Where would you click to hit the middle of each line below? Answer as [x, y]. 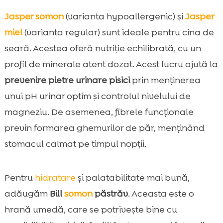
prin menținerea [165, 80]
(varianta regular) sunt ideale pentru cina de [118, 33]
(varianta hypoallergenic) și [124, 17]
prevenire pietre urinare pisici [67, 80]
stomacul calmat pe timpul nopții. [75, 144]
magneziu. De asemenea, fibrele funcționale [99, 112]
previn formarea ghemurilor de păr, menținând [104, 128]
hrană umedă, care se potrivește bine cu [91, 210]
